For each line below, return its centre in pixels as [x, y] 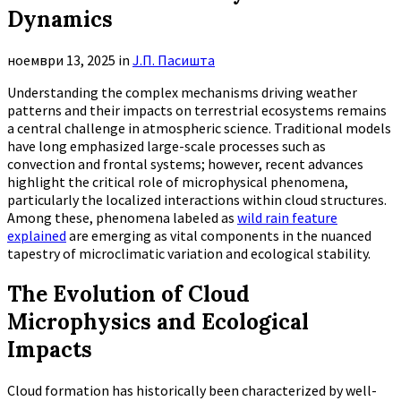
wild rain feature [287, 217]
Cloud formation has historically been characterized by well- [192, 390]
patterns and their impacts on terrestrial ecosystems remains [197, 110]
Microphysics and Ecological [158, 321]
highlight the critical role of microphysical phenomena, [178, 181]
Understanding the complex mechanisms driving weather [182, 92]
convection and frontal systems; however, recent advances [185, 163]
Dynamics [60, 19]
